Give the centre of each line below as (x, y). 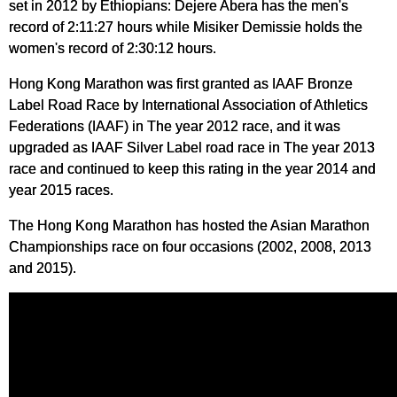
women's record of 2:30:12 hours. (113, 47)
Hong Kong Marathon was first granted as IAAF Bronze (181, 83)
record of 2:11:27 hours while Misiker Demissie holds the (186, 26)
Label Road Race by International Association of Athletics (188, 104)
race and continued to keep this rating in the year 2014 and (192, 168)
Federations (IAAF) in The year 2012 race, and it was (175, 125)
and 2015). (43, 267)
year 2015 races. (61, 189)
